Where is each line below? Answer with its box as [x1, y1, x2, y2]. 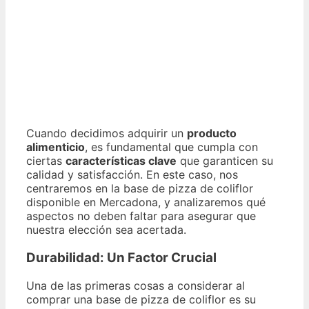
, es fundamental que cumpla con [85, 140, 258, 154]
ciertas [26, 154, 66, 168]
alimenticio [26, 140, 85, 154]
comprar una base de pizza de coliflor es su [26, 292, 256, 306]
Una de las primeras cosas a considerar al [26, 278, 245, 292]
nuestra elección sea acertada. [26, 223, 186, 237]
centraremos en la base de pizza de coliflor [26, 181, 253, 196]
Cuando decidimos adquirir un [26, 126, 187, 141]
